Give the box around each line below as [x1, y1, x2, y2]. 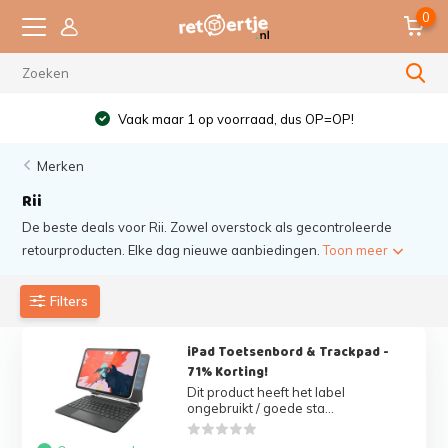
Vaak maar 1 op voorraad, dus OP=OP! [115, 111, 355, 127]
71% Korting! [186, 362, 268, 382]
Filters [50, 292, 89, 309]
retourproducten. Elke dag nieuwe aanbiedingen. [22, 242, 324, 258]
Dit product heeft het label [186, 384, 345, 400]
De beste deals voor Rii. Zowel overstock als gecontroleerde [22, 219, 393, 235]
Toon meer [323, 242, 392, 258]
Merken [37, 158, 85, 174]
